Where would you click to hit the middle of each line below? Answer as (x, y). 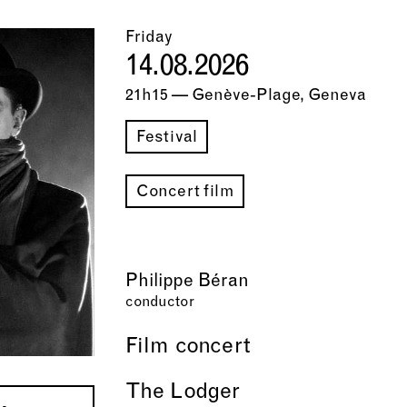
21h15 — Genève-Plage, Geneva (245, 96)
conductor (159, 303)
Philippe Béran (187, 282)
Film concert (188, 347)
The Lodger (183, 392)
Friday (149, 38)
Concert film (184, 192)
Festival (167, 138)
